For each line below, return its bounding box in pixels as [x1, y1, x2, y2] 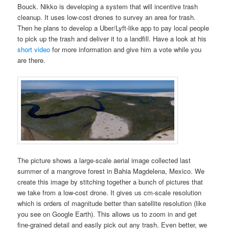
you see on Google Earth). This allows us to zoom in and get [17, 209, 197, 219]
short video [17, 44, 51, 55]
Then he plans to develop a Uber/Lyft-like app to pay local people [17, 23, 210, 33]
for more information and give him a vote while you [50, 44, 202, 55]
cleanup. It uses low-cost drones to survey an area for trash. [17, 12, 196, 22]
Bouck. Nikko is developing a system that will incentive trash [17, 2, 198, 12]
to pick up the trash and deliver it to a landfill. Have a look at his [17, 34, 207, 44]
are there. [17, 55, 46, 65]
